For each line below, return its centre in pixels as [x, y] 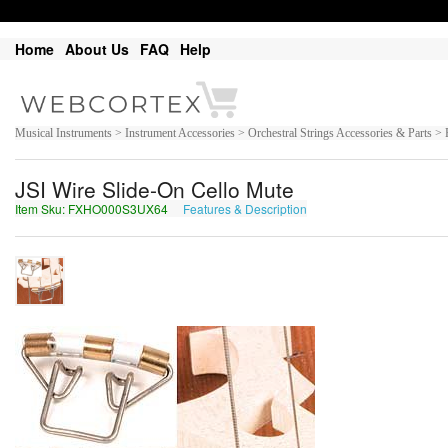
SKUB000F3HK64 [360, 209]
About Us [97, 49]
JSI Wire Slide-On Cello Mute [154, 189]
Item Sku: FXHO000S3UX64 [93, 209]
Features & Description [245, 209]
